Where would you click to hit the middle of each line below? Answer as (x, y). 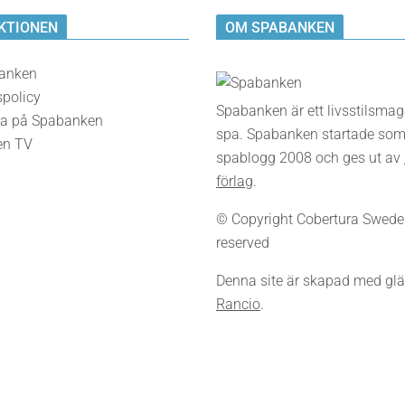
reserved (243, 243)
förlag (235, 182)
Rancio (238, 305)
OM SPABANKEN (280, 28)
